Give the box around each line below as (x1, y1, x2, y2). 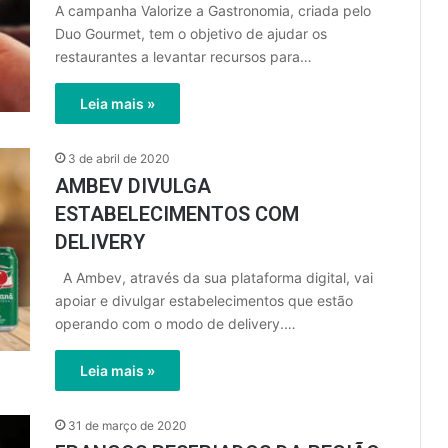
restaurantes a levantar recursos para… (55, 48, 312, 65)
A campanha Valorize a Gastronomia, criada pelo (55, 2, 371, 19)
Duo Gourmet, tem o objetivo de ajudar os (55, 25, 327, 42)
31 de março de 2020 (68, 418, 187, 433)
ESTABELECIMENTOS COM (55, 202, 299, 226)
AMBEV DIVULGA (55, 174, 211, 198)
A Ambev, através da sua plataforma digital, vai (55, 269, 373, 286)
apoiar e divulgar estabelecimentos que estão (55, 292, 353, 309)
